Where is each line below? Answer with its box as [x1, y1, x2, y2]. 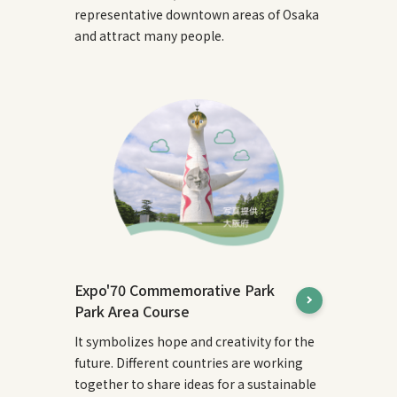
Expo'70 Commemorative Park [74, 279, 275, 301]
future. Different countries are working [74, 354, 303, 372]
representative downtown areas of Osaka [74, 5, 319, 23]
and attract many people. [74, 27, 224, 44]
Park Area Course [74, 300, 190, 323]
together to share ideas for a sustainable [74, 375, 316, 393]
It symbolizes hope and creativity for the [74, 332, 315, 351]
